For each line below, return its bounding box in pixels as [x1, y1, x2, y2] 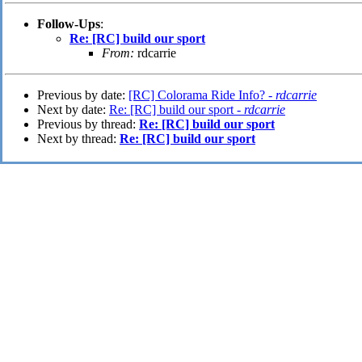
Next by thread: [37, 132, 120, 146]
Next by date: [37, 103, 109, 117]
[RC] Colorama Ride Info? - [128, 88, 276, 103]
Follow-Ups [37, 17, 100, 32]
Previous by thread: [37, 117, 139, 132]
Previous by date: [37, 88, 128, 103]
